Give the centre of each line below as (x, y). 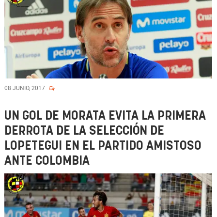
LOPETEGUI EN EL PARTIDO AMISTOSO (103, 146)
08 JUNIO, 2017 (25, 88)
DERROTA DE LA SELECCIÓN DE (84, 131)
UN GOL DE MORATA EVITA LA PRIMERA (105, 116)
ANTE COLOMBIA (47, 161)
